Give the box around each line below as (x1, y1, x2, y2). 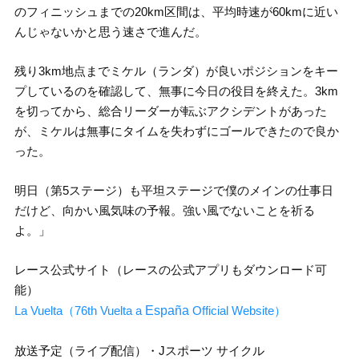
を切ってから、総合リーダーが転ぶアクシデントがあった (14, 104, 327, 119)
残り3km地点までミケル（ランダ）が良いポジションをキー (14, 64, 338, 79)
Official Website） (188, 304, 286, 318)
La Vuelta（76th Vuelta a (14, 304, 145, 318)
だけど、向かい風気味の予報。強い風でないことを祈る (14, 204, 315, 218)
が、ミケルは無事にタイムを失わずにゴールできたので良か (14, 124, 339, 139)
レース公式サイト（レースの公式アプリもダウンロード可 (14, 263, 327, 277)
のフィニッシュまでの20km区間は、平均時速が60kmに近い (14, 5, 338, 19)
